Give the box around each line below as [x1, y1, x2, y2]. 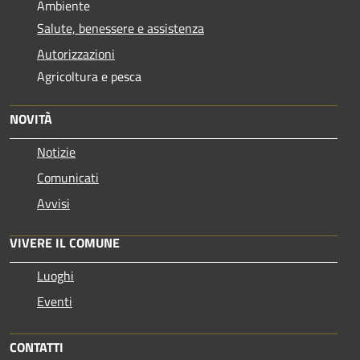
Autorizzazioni [37, 43, 115, 63]
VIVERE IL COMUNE [10, 232, 120, 252]
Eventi [37, 291, 72, 311]
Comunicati [37, 167, 99, 187]
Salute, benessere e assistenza [37, 18, 204, 38]
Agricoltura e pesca [37, 66, 141, 86]
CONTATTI [10, 337, 63, 357]
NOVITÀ [10, 108, 52, 129]
